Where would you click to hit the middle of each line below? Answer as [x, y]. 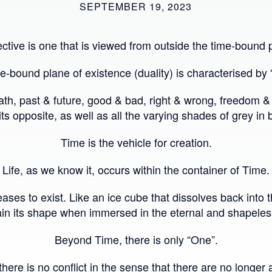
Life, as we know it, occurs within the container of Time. [136, 170]
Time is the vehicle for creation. [136, 142]
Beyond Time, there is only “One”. [136, 240]
